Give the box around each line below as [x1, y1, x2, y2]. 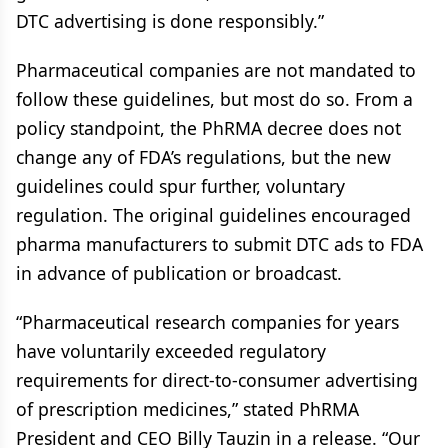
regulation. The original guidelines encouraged [16, 203, 411, 227]
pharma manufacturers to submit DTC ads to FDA [16, 232, 423, 256]
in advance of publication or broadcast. [16, 261, 342, 285]
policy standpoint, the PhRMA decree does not [16, 116, 401, 140]
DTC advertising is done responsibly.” [16, 9, 324, 33]
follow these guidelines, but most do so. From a [16, 87, 413, 111]
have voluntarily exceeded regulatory [16, 339, 326, 363]
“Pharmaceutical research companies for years [16, 310, 399, 334]
